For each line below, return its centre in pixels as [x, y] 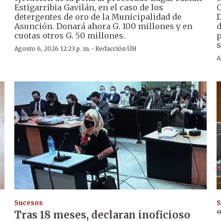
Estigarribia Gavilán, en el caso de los [89, 8]
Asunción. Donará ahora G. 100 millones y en [104, 26]
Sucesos [29, 203]
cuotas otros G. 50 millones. [70, 36]
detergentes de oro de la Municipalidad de [98, 17]
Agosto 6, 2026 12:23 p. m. [53, 49]
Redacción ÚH [116, 49]
